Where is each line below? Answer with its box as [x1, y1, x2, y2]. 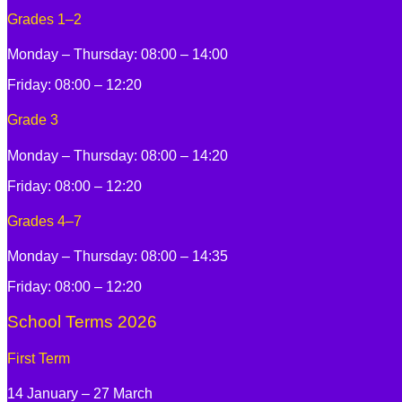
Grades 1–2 [7, 11, 82, 27]
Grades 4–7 [7, 213, 82, 229]
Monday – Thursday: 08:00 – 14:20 [7, 147, 228, 163]
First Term [7, 351, 70, 367]
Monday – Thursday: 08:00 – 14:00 [7, 47, 228, 63]
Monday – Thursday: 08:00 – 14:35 [7, 249, 228, 265]
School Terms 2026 [7, 311, 157, 331]
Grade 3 [7, 112, 58, 128]
